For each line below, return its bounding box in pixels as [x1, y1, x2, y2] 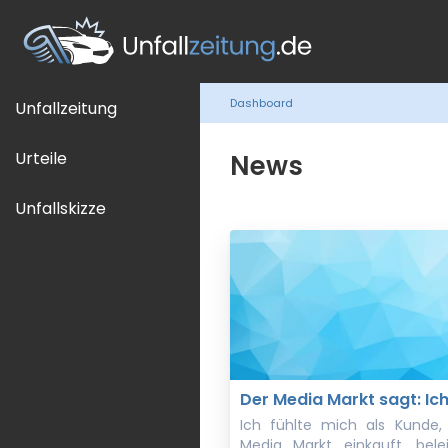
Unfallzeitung [15, 96, 117, 120]
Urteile [15, 146, 67, 170]
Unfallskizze [15, 196, 106, 220]
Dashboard [230, 95, 293, 111]
